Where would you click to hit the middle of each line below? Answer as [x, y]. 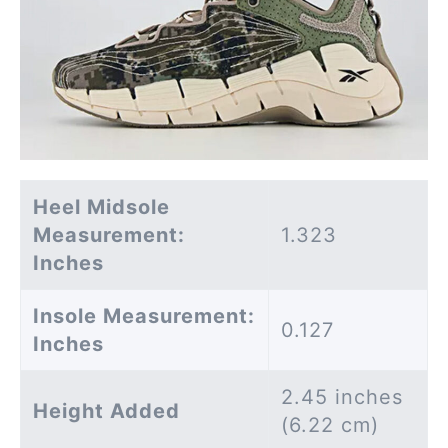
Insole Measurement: [144, 315]
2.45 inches [342, 396]
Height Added [106, 410]
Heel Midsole [101, 206]
